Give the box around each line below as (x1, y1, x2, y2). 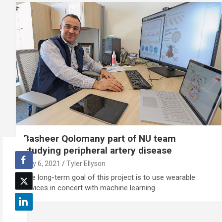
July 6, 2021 (23, 159, 60, 167)
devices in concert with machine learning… (23, 183, 160, 192)
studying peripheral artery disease (23, 144, 172, 156)
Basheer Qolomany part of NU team (23, 132, 176, 144)
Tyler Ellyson (66, 159, 106, 167)
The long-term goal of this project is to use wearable (23, 172, 195, 182)
